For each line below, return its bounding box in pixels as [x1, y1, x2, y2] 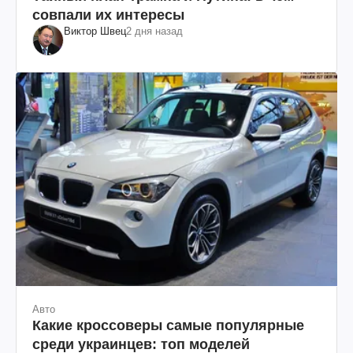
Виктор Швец [64, 24, 126, 37]
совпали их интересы [32, 6, 184, 23]
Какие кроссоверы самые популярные [32, 317, 304, 333]
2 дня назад [126, 24, 183, 37]
